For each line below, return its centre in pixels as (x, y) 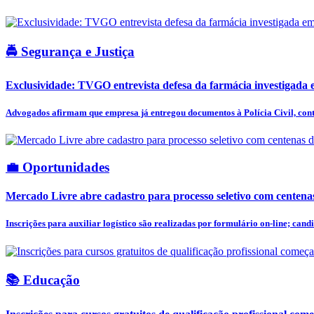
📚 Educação (43, 280)
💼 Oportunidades (57, 167)
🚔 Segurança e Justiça (70, 51)
